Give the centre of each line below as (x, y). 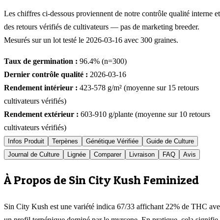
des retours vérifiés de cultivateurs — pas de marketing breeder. (102, 27)
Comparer (108, 155)
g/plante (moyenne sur (143, 114)
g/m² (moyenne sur (137, 88)
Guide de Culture (170, 141)
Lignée (77, 155)
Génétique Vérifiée (112, 141)
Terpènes (65, 141)
